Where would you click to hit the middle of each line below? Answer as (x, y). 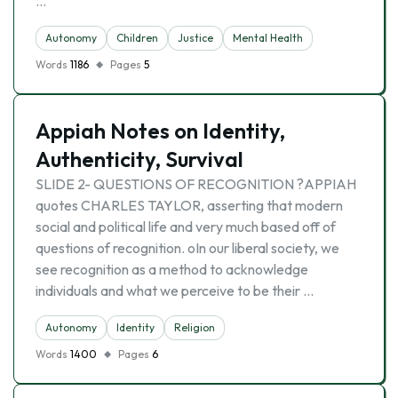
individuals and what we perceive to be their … (175, 291)
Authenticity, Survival (139, 159)
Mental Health (268, 38)
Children (137, 38)
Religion (195, 327)
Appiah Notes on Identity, (160, 131)
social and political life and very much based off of (186, 227)
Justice (195, 38)
